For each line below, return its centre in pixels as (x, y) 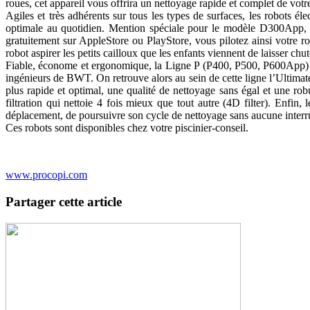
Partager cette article (64, 201)
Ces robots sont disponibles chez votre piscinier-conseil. (127, 128)
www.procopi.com (46, 175)
